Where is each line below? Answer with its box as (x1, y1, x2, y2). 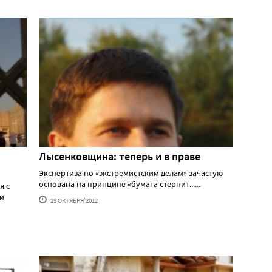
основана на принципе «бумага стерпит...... (39, 178, 200, 189)
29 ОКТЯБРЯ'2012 (49, 195, 98, 205)
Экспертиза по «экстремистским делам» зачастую (39, 167, 223, 178)
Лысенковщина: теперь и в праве (39, 149, 200, 164)
